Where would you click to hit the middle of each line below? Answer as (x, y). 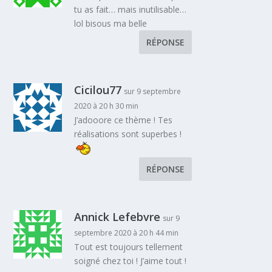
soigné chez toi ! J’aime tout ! (131, 260)
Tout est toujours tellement (129, 246)
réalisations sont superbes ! (128, 134)
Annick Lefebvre (117, 216)
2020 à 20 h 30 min (107, 106)
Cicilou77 (98, 90)
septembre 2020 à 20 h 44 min (127, 233)
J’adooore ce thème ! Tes (124, 120)
